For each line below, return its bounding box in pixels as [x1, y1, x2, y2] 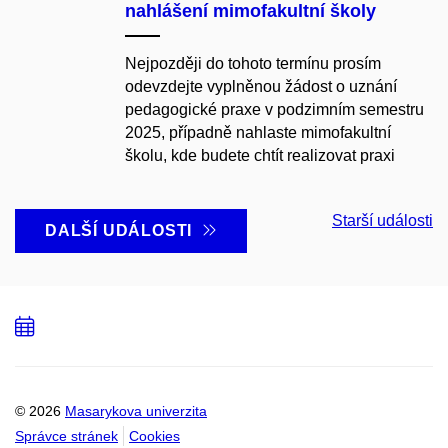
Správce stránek [15, 427, 118, 444]
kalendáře [33, 359, 157, 382]
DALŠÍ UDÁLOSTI [45, 221, 202, 239]
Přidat [33, 315, 119, 338]
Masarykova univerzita [65, 402, 207, 419]
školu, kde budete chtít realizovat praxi [125, 146, 395, 164]
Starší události [332, 211, 433, 229]
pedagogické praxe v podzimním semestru [125, 100, 424, 118]
